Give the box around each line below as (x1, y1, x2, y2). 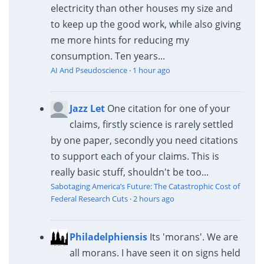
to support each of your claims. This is (50, 150, 219, 163)
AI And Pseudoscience (50, 65, 127, 76)
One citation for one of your (107, 102, 230, 115)
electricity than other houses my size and (50, 2, 233, 15)
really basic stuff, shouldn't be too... (50, 166, 209, 179)
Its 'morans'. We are (149, 230, 238, 244)
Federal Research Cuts (50, 193, 128, 204)
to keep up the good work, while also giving (50, 18, 241, 31)
